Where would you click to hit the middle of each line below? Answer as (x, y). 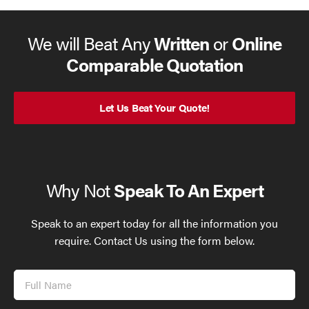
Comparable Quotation (154, 65)
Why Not (80, 190)
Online (257, 43)
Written (182, 43)
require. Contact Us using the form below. (154, 241)
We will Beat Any (91, 43)
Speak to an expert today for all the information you (154, 223)
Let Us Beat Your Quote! (154, 108)
